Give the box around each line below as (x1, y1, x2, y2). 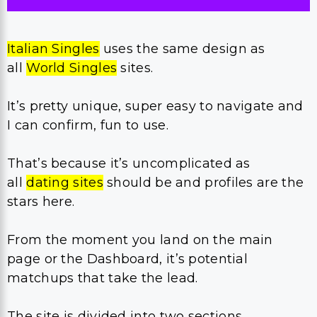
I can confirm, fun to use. (7, 117, 168, 133)
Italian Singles (7, 40, 100, 57)
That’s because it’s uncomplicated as (7, 155, 250, 171)
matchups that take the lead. (7, 270, 198, 286)
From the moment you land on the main (7, 231, 273, 248)
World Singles (26, 59, 117, 76)
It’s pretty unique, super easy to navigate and (7, 98, 304, 114)
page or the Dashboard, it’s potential (7, 250, 248, 267)
